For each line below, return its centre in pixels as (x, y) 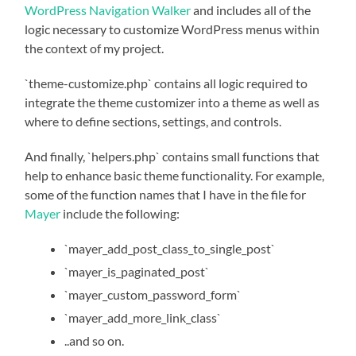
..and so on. (95, 340)
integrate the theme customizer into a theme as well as (172, 102)
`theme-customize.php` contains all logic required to (166, 83)
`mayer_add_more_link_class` (143, 317)
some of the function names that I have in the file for (166, 194)
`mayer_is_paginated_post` (137, 271)
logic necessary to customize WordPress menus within (172, 29)
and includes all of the (251, 10)
